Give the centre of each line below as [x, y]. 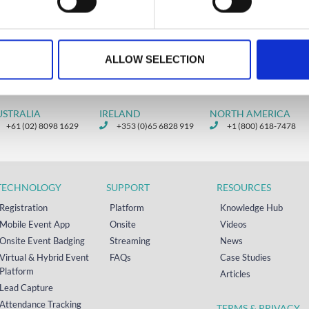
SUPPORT [128, 187]
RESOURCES [244, 187]
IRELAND [120, 113]
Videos [233, 224]
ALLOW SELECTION [154, 59]
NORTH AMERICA [250, 113]
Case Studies [246, 257]
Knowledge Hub [251, 207]
